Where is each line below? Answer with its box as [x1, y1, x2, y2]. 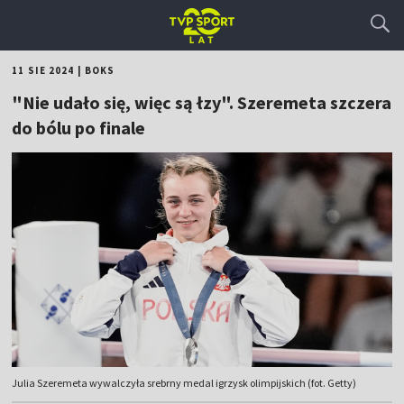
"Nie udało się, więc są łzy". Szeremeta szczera [12, 91, 392, 114]
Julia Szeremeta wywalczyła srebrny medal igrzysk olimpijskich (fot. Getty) [12, 376, 357, 390]
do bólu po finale [12, 116, 146, 139]
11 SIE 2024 [12, 64, 75, 77]
